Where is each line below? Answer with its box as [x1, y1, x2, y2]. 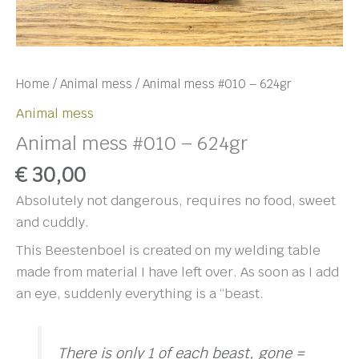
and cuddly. [16, 212, 89, 231]
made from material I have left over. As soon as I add [16, 263, 339, 281]
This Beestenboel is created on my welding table [16, 241, 321, 260]
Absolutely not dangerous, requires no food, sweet [16, 191, 336, 209]
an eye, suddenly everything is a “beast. [16, 284, 264, 303]
